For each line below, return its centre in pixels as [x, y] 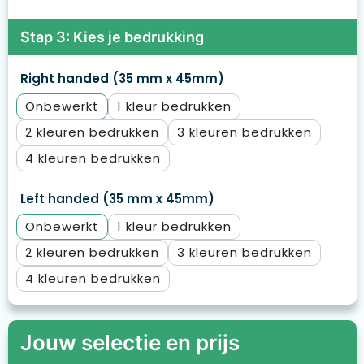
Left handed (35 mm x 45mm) [117, 199]
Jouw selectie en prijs [130, 343]
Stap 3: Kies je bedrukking [112, 37]
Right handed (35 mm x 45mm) [122, 79]
